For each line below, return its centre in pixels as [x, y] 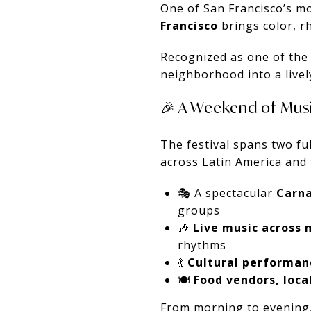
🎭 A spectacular [227, 193]
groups [199, 210]
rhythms [202, 245]
